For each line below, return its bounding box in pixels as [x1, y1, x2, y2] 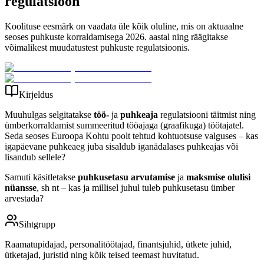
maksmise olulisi [186, 171, 250, 182]
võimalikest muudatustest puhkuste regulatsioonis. [5, 42, 190, 52]
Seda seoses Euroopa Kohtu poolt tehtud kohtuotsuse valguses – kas [5, 130, 258, 141]
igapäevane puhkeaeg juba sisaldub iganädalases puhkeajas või [5, 141, 238, 151]
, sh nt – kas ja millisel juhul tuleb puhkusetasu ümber [37, 182, 235, 193]
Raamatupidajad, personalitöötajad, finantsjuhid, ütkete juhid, [5, 239, 232, 249]
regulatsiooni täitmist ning [158, 109, 256, 120]
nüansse [5, 182, 37, 193]
